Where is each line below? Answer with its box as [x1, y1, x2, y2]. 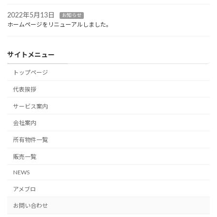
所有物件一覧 [13, 137, 48, 143]
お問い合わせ [13, 203, 48, 209]
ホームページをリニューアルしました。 [7, 21, 112, 28]
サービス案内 [13, 103, 48, 109]
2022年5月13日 [7, 12, 55, 19]
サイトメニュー [7, 51, 55, 59]
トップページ [13, 70, 48, 76]
